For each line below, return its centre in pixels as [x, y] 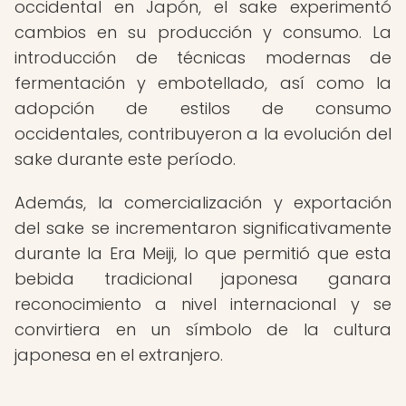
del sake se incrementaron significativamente [203, 228]
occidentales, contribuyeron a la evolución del [203, 134]
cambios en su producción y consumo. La [203, 32]
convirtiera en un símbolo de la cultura [203, 329]
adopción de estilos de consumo [203, 108]
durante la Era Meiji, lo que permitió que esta [203, 253]
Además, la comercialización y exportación [203, 203]
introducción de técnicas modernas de [203, 58]
